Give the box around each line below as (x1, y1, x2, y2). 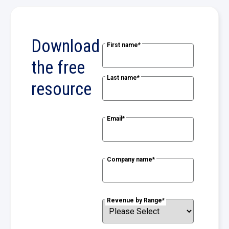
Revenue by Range (107, 197, 163, 204)
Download (31, 36, 100, 57)
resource (31, 79, 91, 100)
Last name (107, 74, 138, 82)
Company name (107, 156, 153, 164)
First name (107, 41, 139, 49)
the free (31, 57, 85, 78)
